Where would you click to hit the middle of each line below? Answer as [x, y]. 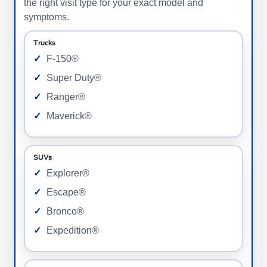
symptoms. [46, 17]
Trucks [44, 43]
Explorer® [68, 173]
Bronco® [65, 211]
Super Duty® [74, 77]
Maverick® [69, 116]
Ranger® [66, 97]
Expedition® [73, 230]
